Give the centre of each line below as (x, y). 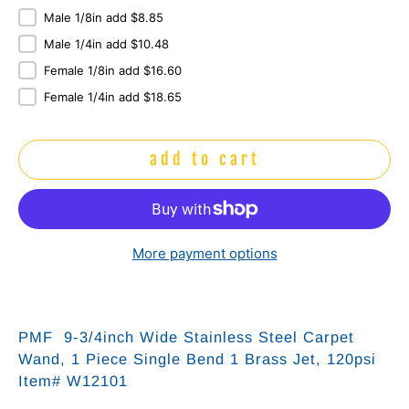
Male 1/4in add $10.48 (106, 43)
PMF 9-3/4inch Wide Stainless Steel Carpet (186, 336)
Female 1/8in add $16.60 (113, 70)
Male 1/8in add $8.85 (104, 17)
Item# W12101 (73, 380)
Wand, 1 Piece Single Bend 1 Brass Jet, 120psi (197, 358)
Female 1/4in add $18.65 (113, 96)
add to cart (204, 159)
